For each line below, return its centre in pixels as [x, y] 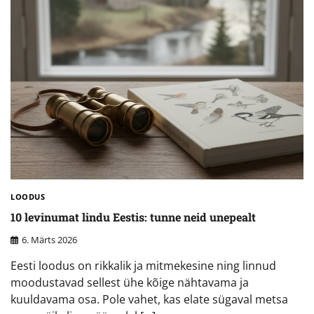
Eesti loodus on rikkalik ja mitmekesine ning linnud [143, 265]
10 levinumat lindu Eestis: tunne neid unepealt [133, 217]
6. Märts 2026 [49, 239]
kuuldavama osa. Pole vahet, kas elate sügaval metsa [149, 299]
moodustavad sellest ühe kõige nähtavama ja [130, 282]
